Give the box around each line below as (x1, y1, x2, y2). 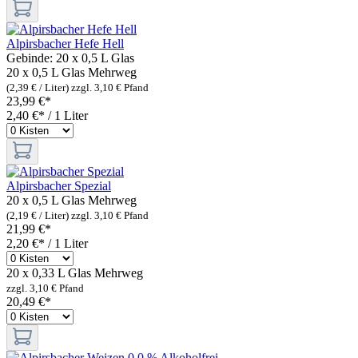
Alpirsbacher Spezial (6, 178, 111, 193)
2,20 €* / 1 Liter (6, 236, 88, 250)
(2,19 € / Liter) (6, 209, 71, 221)
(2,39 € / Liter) (6, 81, 71, 93)
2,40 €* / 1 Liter (6, 108, 88, 122)
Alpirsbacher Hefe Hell (6, 36, 124, 50)
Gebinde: (6, 50, 56, 65)
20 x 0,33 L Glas (6, 265, 91, 280)
